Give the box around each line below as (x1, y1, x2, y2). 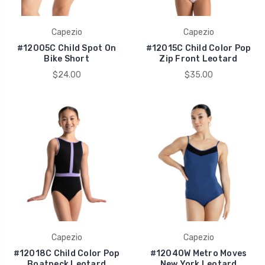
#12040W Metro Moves (150, 248, 247, 258)
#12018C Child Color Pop (13, 248, 120, 258)
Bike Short (44, 53, 89, 64)
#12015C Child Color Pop (146, 43, 251, 53)
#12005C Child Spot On (17, 43, 117, 53)
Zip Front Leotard (159, 53, 238, 64)
